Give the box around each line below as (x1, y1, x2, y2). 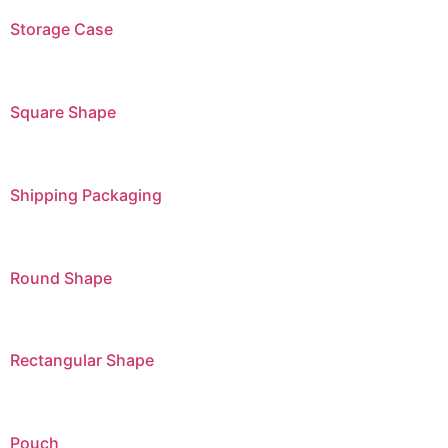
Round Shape (10, 267, 112, 288)
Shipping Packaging (10, 184, 162, 205)
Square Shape (10, 101, 116, 122)
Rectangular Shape (10, 350, 154, 371)
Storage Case (10, 19, 113, 40)
